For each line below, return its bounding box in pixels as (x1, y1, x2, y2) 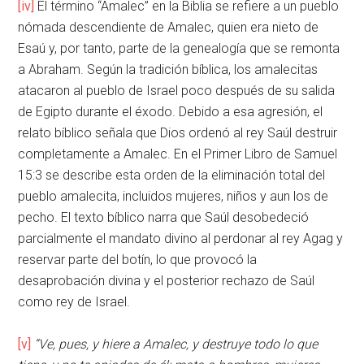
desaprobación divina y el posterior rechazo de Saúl (18, 273, 315, 289)
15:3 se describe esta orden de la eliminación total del (18, 167, 326, 184)
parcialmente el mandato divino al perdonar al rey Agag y (18, 231, 344, 247)
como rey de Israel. (18, 294, 131, 310)
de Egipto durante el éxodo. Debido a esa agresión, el (18, 104, 323, 120)
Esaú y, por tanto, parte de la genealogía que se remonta (18, 41, 340, 57)
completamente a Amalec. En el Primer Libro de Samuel (18, 146, 338, 162)
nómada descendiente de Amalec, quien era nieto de (18, 19, 319, 36)
